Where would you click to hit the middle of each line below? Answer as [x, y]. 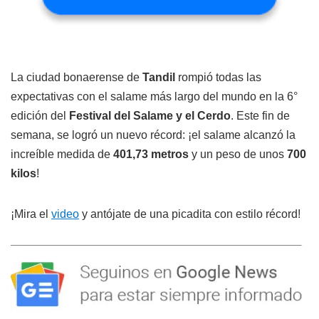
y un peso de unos [238, 154]
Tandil [159, 77]
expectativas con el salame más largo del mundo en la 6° [154, 96]
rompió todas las [218, 77]
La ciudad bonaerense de [77, 77]
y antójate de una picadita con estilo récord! [190, 214]
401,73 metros [151, 154]
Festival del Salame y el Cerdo [150, 116]
